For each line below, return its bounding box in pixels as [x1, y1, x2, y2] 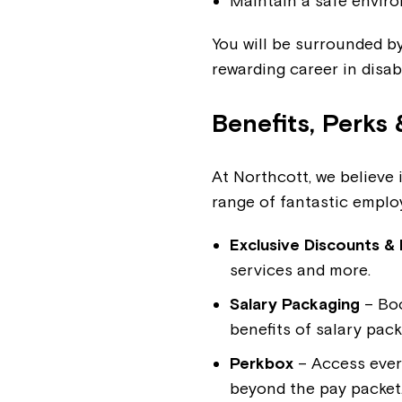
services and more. [230, 260, 371, 279]
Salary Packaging [230, 294, 361, 313]
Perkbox [230, 354, 294, 372]
